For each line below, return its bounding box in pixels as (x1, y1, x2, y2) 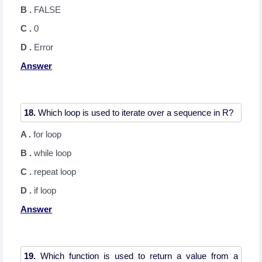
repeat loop (34, 167, 76, 177)
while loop (34, 148, 71, 158)
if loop (34, 185, 56, 195)
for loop (33, 129, 61, 139)
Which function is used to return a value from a (36, 251, 238, 261)
